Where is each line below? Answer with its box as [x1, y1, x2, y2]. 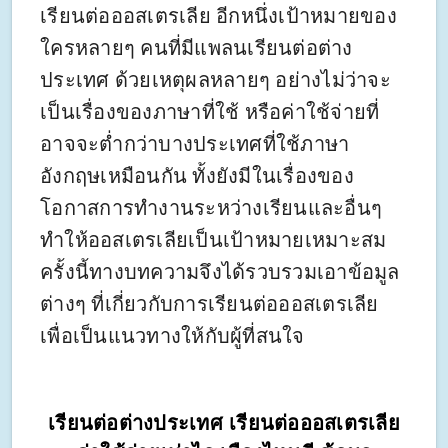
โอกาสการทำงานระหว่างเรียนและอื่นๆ [40, 196, 382, 221]
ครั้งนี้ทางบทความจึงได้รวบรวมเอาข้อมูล [40, 260, 400, 285]
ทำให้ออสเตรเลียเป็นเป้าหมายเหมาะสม [40, 228, 387, 253]
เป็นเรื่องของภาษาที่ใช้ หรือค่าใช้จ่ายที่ [40, 100, 380, 125]
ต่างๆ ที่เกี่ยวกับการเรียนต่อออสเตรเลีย [40, 292, 379, 317]
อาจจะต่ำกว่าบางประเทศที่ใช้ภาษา [40, 132, 350, 157]
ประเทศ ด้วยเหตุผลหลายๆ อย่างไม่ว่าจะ [40, 68, 391, 93]
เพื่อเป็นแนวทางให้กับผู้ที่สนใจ [40, 324, 305, 349]
